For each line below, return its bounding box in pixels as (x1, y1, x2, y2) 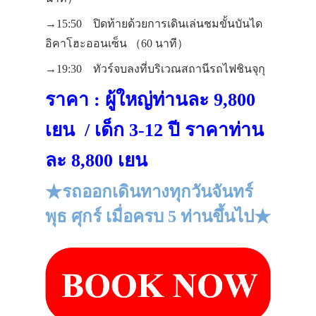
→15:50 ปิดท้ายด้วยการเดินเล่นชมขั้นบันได (45, 18, 262, 30)
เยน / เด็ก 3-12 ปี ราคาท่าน (45, 120, 264, 140)
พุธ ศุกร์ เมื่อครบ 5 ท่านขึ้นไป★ (45, 207, 271, 226)
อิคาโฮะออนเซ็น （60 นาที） (45, 37, 188, 49)
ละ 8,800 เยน (45, 150, 147, 171)
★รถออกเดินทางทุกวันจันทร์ (45, 183, 253, 201)
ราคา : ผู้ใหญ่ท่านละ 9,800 (45, 90, 255, 110)
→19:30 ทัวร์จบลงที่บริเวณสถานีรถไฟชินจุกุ (45, 63, 265, 75)
